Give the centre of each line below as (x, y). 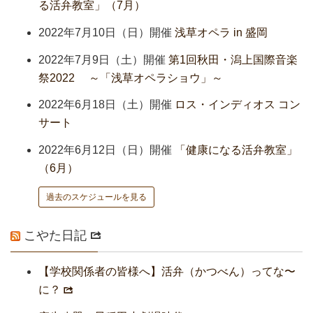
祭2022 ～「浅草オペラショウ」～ (131, 78)
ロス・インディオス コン (238, 105)
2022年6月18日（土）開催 (105, 105)
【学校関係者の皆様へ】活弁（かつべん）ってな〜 (167, 271)
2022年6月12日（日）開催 (105, 150)
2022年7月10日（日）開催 (105, 32)
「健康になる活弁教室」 (236, 150)
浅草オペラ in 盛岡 (221, 32)
